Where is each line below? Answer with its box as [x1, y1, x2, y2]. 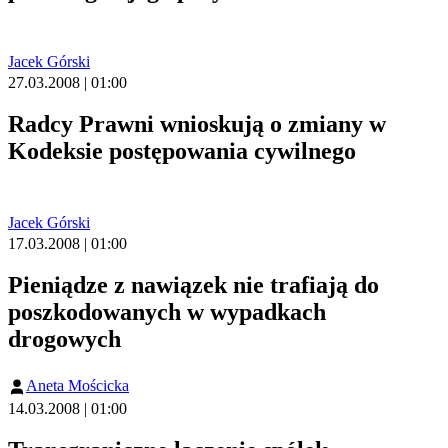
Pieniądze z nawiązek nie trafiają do [8, 272, 379, 299]
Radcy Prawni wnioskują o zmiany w [8, 111, 386, 138]
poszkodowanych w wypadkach [8, 299, 326, 326]
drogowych [8, 326, 121, 353]
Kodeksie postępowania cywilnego [8, 138, 356, 165]
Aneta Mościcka [26, 376, 129, 394]
